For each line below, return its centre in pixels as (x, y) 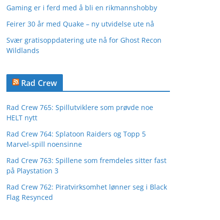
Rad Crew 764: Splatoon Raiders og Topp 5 (76, 134)
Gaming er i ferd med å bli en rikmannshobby (82, 8)
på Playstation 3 (32, 171)
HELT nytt (22, 118)
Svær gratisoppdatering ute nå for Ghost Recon (84, 40)
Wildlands (23, 50)
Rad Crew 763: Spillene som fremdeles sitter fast (86, 160)
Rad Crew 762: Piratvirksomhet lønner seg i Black (87, 187)
